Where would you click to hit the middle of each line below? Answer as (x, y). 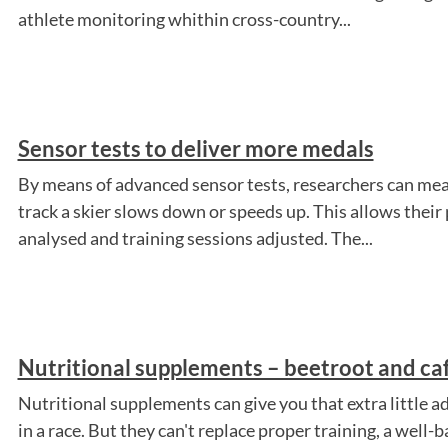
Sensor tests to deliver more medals (195, 148)
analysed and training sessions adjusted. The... (195, 237)
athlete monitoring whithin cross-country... (184, 18)
